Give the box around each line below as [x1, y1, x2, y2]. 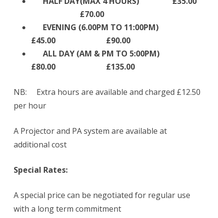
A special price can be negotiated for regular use [14, 189, 190, 200]
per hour [14, 100, 46, 111]
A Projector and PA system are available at [14, 125, 167, 136]
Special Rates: [14, 164, 68, 175]
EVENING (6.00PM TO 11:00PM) [31, 21, 174, 33]
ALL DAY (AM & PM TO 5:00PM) [31, 48, 171, 59]
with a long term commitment [14, 203, 121, 214]
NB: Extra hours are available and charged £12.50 [14, 86, 200, 97]
